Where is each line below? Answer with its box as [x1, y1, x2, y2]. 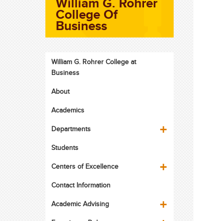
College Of [56, 5, 118, 24]
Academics [51, 105, 84, 115]
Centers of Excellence [51, 161, 118, 171]
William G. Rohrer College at [51, 57, 136, 67]
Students [51, 143, 78, 152]
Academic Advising [51, 199, 109, 209]
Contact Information [51, 180, 110, 190]
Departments [51, 124, 91, 134]
